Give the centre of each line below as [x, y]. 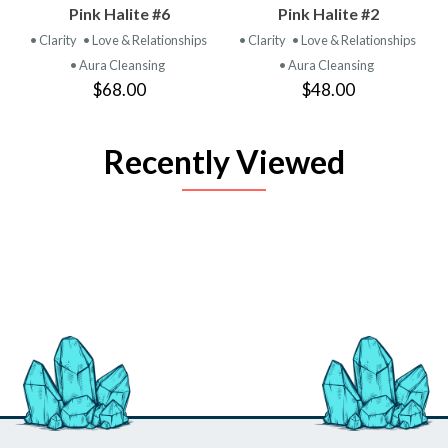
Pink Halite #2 [328, 13]
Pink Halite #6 [119, 13]
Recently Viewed [224, 161]
